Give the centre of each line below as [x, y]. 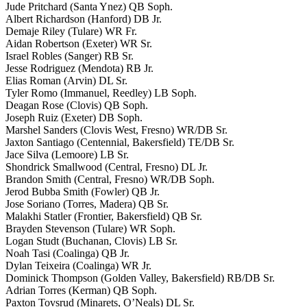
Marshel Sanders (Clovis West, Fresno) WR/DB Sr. [116, 130]
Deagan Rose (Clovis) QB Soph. [77, 105]
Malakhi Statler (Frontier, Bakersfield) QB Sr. [104, 216]
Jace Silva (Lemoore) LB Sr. [67, 154]
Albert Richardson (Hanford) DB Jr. [84, 19]
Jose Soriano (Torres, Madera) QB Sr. [87, 204]
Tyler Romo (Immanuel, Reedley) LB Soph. [101, 93]
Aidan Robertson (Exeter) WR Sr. [79, 43]
